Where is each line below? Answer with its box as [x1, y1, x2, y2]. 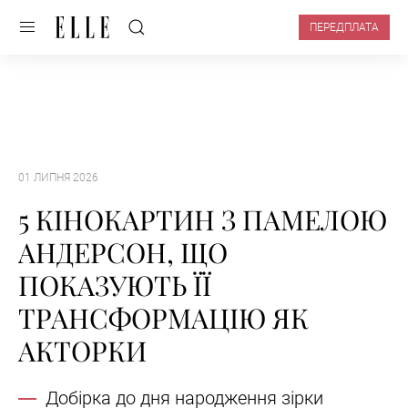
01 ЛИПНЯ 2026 [18, 171, 98, 184]
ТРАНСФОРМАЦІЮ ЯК [18, 300, 309, 337]
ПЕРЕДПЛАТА [310, 21, 379, 34]
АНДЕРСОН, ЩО [18, 234, 228, 271]
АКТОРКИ [18, 332, 147, 370]
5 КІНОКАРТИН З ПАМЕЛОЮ [18, 201, 387, 239]
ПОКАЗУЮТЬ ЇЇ [18, 267, 211, 304]
